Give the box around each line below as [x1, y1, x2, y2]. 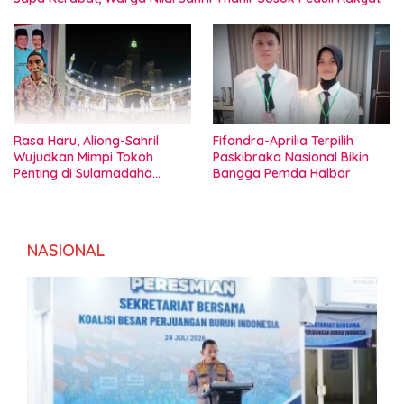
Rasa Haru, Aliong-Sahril [14, 132, 159, 149]
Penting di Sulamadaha [14, 164, 152, 181]
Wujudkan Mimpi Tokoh [14, 148, 153, 165]
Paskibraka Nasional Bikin [213, 148, 369, 165]
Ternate [14, 180, 60, 197]
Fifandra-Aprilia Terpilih [213, 132, 353, 149]
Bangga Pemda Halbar [213, 164, 351, 181]
